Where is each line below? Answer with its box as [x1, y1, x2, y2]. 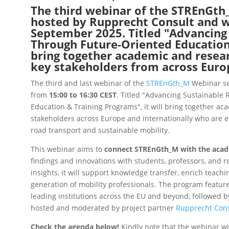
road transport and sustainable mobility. [31, 125, 170, 135]
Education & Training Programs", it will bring [31, 101, 185, 111]
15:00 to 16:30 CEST [49, 89, 117, 100]
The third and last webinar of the [31, 78, 146, 88]
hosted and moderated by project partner [31, 202, 176, 213]
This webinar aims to [31, 144, 104, 154]
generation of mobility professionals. [31, 179, 156, 189]
